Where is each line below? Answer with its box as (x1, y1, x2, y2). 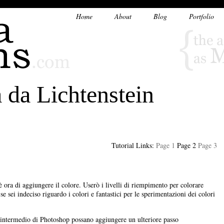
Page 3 (198, 140, 217, 150)
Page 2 (177, 140, 196, 150)
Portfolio (189, 11, 214, 21)
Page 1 (156, 140, 175, 150)
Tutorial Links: (111, 140, 156, 150)
